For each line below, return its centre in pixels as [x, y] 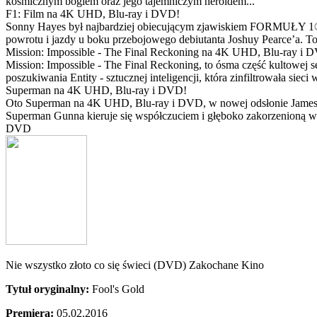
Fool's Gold [118, 289]
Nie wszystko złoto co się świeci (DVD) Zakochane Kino [135, 265]
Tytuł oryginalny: [49, 289]
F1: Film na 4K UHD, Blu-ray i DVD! [93, 14]
